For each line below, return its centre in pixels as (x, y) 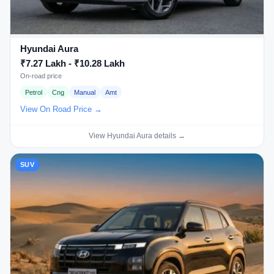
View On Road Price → (61, 109)
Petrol (34, 92)
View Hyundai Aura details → (137, 136)
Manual (85, 92)
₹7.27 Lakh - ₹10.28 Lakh (72, 63)
